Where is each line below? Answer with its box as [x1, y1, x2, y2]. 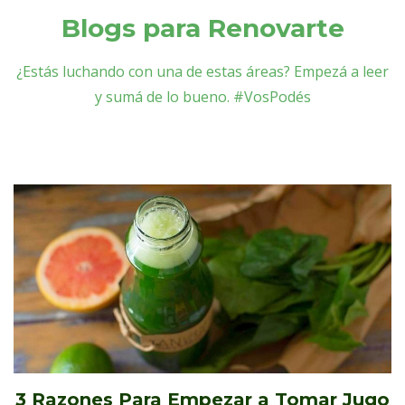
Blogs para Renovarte [61, 12, 344, 43]
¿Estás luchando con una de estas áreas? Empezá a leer [16, 61, 389, 81]
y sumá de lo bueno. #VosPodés [94, 86, 311, 107]
